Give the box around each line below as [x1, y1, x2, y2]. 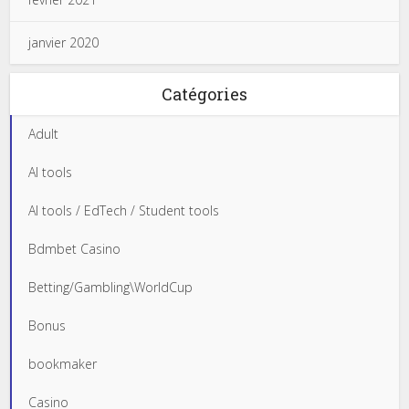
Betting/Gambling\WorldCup [28, 278, 194, 296]
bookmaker [28, 355, 98, 372]
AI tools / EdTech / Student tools [28, 202, 220, 219]
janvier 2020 [28, 34, 100, 51]
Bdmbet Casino [28, 240, 121, 257]
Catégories [162, 83, 247, 105]
